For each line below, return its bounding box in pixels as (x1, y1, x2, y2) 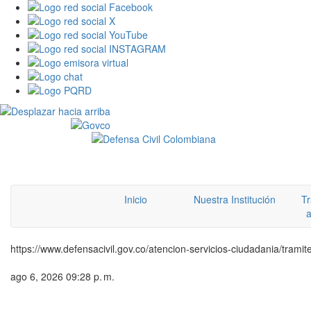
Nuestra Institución (194, 192, 276, 206)
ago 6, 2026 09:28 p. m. (10, 269, 115, 283)
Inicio (124, 192, 147, 206)
